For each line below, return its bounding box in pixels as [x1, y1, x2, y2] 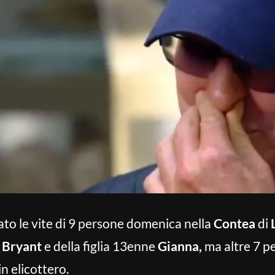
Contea [214, 215, 255, 231]
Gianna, [158, 238, 202, 254]
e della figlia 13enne [42, 238, 158, 254]
